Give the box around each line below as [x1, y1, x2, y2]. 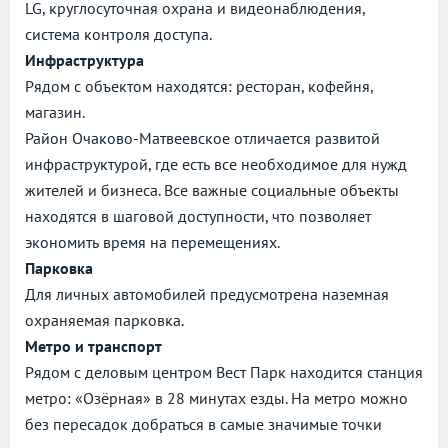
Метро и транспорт [25, 336, 162, 357]
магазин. [25, 102, 85, 123]
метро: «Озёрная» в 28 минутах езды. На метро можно [25, 388, 408, 409]
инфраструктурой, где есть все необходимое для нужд [25, 154, 407, 175]
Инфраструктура [25, 50, 144, 71]
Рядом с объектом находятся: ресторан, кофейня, [25, 76, 373, 97]
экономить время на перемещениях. [25, 232, 280, 253]
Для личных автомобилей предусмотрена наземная [25, 284, 389, 305]
